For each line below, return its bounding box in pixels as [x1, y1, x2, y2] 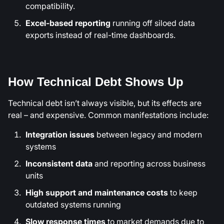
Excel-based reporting [25, 17, 110, 29]
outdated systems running [25, 198, 121, 210]
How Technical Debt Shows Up [8, 75, 183, 89]
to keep [168, 186, 197, 198]
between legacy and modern [94, 128, 202, 140]
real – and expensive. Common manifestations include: [8, 109, 208, 121]
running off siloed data [110, 17, 195, 29]
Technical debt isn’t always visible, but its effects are [8, 97, 201, 109]
